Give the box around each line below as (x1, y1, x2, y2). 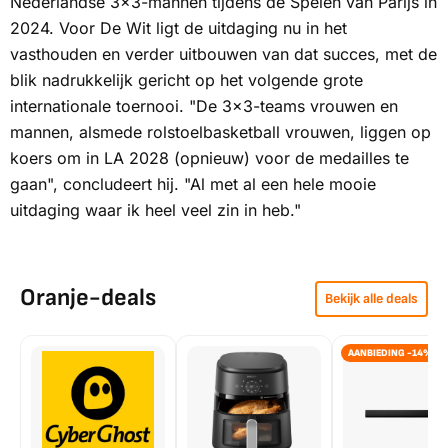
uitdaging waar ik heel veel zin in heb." (10, 200, 301, 221)
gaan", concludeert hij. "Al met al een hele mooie (10, 174, 376, 195)
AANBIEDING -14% (348, 347, 433, 360)
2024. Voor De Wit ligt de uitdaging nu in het (10, 18, 347, 39)
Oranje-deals (20, 283, 156, 313)
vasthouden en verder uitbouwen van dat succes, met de (10, 44, 437, 65)
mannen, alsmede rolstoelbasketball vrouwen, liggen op (10, 122, 431, 143)
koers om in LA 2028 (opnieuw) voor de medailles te (10, 148, 409, 169)
